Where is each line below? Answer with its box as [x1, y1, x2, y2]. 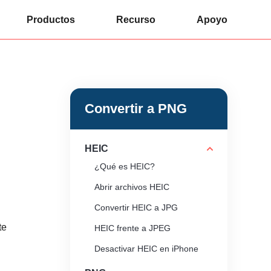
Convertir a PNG [85, 101, 187, 116]
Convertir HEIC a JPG [94, 203, 178, 212]
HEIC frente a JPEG [94, 223, 171, 233]
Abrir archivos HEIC [94, 182, 169, 192]
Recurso [116, 15, 155, 25]
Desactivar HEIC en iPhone [94, 244, 198, 253]
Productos [27, 15, 75, 25]
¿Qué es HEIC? [94, 162, 155, 171]
